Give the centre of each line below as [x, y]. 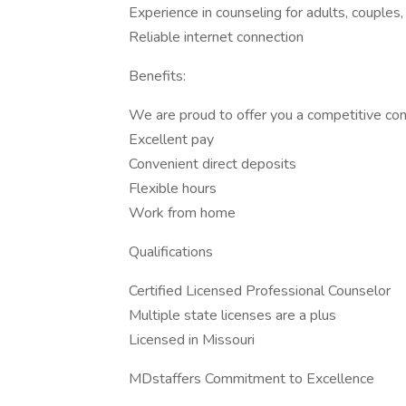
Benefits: [157, 76]
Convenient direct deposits [213, 164]
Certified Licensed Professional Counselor [260, 291]
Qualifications [171, 252]
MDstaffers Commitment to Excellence [251, 379]
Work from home [182, 213]
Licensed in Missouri [192, 340]
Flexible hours [173, 188]
